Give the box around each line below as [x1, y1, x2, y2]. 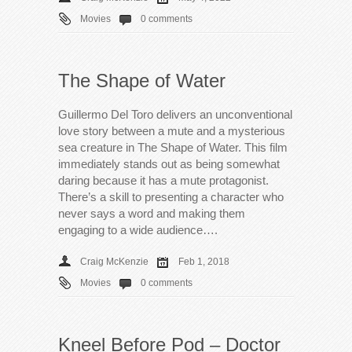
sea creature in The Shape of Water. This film [58, 140, 288, 154]
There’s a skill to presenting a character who [58, 189, 284, 203]
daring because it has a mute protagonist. [58, 173, 269, 187]
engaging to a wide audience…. [58, 222, 218, 236]
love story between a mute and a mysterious [58, 123, 285, 137]
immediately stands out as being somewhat [58, 156, 280, 170]
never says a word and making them [58, 206, 245, 220]
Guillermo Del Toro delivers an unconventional [58, 107, 292, 121]
